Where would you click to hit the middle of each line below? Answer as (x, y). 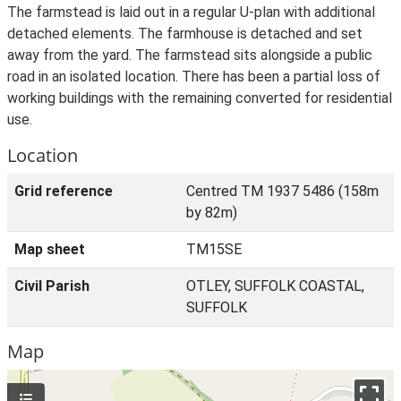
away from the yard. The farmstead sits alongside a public (190, 55)
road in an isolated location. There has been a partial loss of (194, 77)
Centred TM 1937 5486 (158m (282, 191)
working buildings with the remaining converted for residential (200, 98)
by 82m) (212, 213)
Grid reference (64, 191)
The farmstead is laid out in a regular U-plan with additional (191, 12)
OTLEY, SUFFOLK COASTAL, (275, 286)
